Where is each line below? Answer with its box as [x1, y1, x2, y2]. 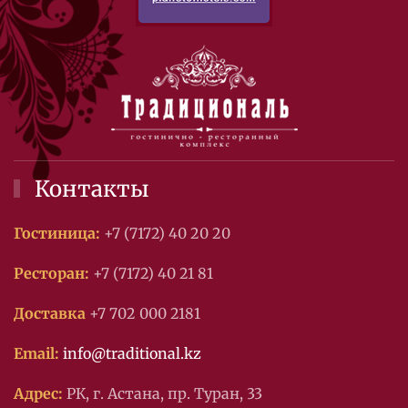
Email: [14, 344, 59, 362]
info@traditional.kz [63, 344, 201, 362]
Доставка [14, 304, 86, 322]
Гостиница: [14, 224, 100, 242]
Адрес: [14, 384, 63, 403]
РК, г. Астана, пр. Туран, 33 [63, 384, 262, 403]
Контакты [29, 175, 150, 203]
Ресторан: [14, 264, 89, 282]
